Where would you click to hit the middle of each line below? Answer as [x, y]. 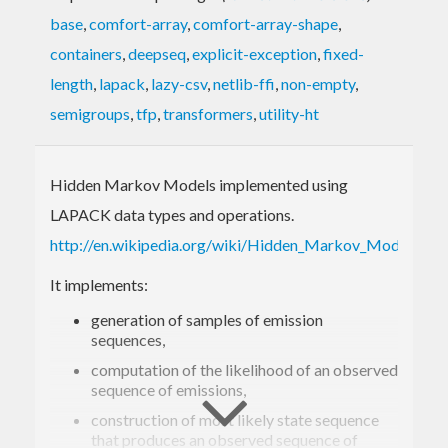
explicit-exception [254, 53]
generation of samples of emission [207, 319]
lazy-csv [179, 83]
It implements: [99, 284]
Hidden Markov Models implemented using [199, 184]
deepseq [157, 53]
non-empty [318, 83]
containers [86, 53]
